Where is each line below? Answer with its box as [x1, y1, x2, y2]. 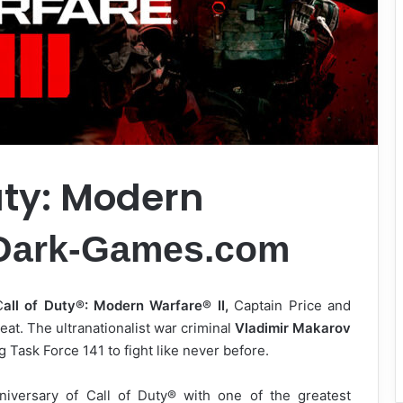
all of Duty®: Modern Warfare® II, [3, 296, 228, 314]
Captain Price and [228, 296, 352, 314]
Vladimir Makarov [234, 318, 352, 336]
